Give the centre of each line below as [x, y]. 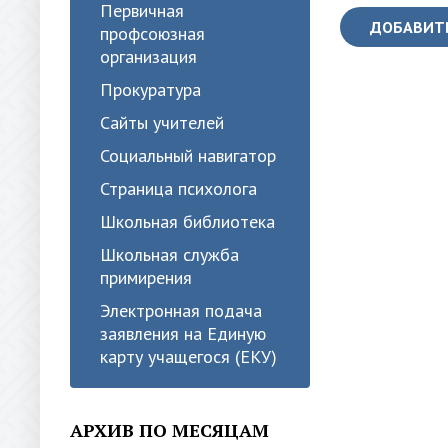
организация [148, 56]
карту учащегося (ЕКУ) [188, 356]
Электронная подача [181, 310]
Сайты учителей [162, 122]
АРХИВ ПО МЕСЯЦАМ [169, 430]
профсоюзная [152, 33]
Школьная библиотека [187, 221]
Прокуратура [150, 89]
